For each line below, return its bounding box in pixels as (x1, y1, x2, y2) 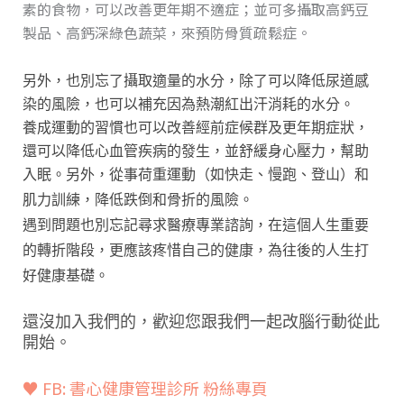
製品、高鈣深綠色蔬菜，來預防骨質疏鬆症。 (22, 22, 311, 44)
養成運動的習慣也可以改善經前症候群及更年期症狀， (22, 119, 369, 135)
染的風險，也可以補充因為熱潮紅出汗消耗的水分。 (22, 96, 354, 112)
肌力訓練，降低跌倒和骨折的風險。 (22, 191, 253, 207)
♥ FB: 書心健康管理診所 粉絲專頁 (22, 375, 268, 399)
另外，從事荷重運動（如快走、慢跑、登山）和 (65, 166, 369, 182)
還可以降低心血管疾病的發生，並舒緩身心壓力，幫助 (22, 142, 369, 159)
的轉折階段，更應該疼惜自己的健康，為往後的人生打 (22, 242, 369, 258)
